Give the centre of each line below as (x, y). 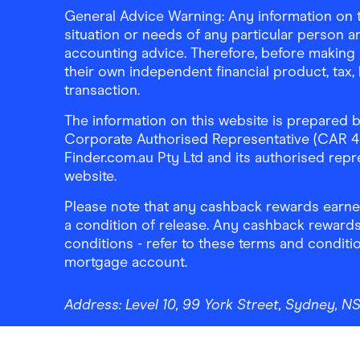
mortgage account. (126, 262)
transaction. (102, 90)
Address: (95, 305)
